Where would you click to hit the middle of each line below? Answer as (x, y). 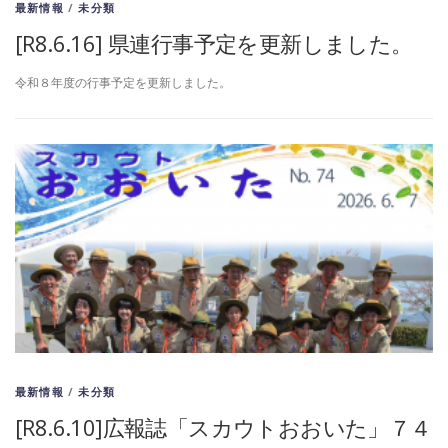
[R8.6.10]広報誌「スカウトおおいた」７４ (223, 427)
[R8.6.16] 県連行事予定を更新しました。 (214, 43)
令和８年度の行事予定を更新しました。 (123, 83)
